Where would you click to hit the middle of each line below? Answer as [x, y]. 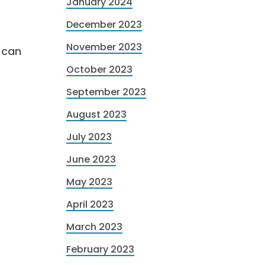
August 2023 [96, 114]
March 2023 [94, 227]
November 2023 [104, 47]
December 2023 [104, 25]
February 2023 [100, 249]
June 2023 [91, 159]
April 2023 [90, 204]
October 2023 [99, 70]
